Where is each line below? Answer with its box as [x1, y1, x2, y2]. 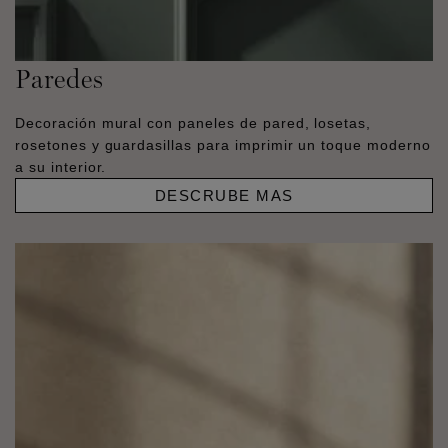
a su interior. [15, 159, 107, 176]
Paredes [15, 63, 104, 95]
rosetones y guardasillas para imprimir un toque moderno [15, 137, 431, 154]
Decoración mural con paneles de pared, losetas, [15, 115, 372, 132]
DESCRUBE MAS [154, 187, 294, 205]
